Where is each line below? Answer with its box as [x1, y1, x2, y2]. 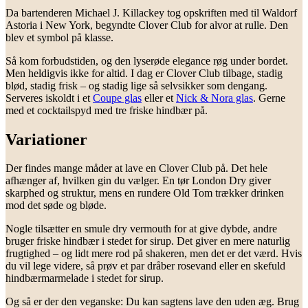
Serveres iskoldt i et [5, 91, 93, 104]
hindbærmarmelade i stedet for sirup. [5, 272, 164, 285]
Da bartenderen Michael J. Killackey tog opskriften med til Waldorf [5, 6, 297, 19]
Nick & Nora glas [176, 91, 253, 104]
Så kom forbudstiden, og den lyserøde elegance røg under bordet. [5, 54, 288, 67]
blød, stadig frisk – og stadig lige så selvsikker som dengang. [5, 79, 267, 91]
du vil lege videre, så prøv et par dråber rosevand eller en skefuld [5, 260, 285, 272]
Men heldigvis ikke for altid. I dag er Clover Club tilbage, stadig [5, 67, 283, 79]
